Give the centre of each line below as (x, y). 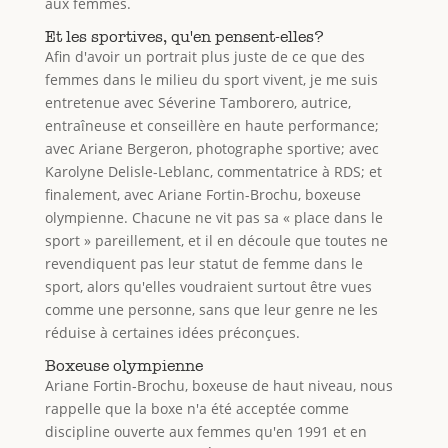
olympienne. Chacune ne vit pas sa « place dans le (213, 217)
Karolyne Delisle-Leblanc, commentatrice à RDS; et (213, 171)
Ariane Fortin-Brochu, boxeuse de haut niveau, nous (218, 385)
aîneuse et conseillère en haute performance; (225, 125)
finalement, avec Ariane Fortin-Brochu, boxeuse (202, 194)
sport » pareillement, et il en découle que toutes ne (216, 240)
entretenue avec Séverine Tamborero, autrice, (197, 102)
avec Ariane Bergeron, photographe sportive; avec (211, 148)
